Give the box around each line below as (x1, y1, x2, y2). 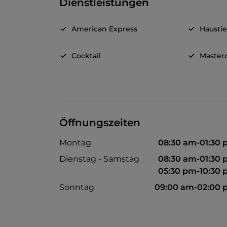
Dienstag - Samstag (59, 154, 139, 164)
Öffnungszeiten (59, 117, 140, 129)
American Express (71, 24, 137, 34)
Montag (59, 138, 91, 148)
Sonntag (59, 182, 94, 193)
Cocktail (71, 51, 101, 61)
